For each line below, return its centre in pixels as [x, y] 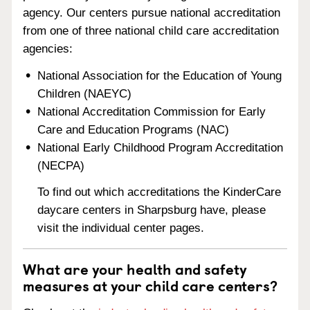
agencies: [48, 48]
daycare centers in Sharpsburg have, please [152, 210]
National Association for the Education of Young [160, 75]
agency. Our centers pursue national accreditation [152, 12]
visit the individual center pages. [121, 228]
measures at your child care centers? [150, 285]
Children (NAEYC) [85, 93]
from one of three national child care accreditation [151, 30]
